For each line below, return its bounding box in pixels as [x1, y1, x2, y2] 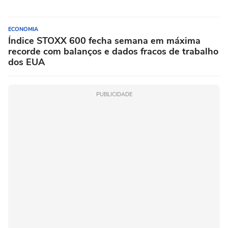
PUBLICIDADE [96, 90, 132, 98]
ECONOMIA [8, 25, 38, 33]
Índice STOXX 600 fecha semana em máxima [8, 34, 201, 47]
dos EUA [8, 55, 45, 68]
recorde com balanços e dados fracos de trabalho [8, 45, 218, 58]
